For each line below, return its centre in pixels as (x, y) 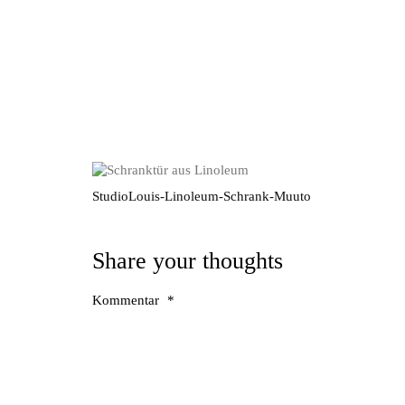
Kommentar (127, 300)
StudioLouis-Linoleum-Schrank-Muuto (202, 196)
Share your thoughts (188, 261)
